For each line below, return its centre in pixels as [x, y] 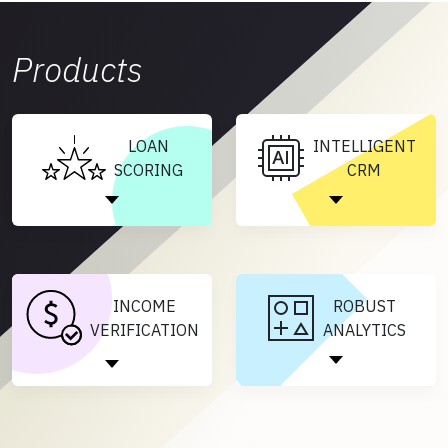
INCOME [144, 305]
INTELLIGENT [364, 145]
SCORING [148, 169]
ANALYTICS [364, 329]
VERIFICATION [144, 329]
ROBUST [364, 305]
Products [77, 69]
